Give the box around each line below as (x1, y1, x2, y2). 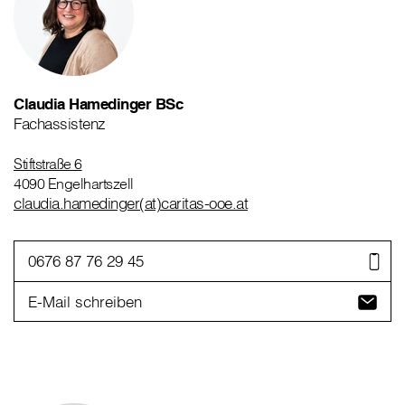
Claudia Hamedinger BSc (14, 94, 183, 114)
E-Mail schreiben (28, 291, 142, 311)
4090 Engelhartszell (14, 174, 134, 193)
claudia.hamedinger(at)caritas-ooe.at (14, 193, 248, 213)
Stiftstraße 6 (14, 155, 82, 174)
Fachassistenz (14, 114, 106, 134)
